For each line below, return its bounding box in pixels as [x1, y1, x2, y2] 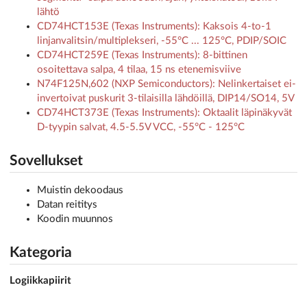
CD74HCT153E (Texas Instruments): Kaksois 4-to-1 [37, 21, 271, 32]
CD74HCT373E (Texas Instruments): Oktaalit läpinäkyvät [37, 107, 292, 118]
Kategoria [10, 245, 72, 260]
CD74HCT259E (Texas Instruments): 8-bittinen [37, 49, 247, 60]
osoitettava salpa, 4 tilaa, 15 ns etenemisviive [37, 64, 241, 75]
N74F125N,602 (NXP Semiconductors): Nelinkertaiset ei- [37, 78, 296, 89]
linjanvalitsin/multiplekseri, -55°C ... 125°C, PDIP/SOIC [37, 35, 286, 46]
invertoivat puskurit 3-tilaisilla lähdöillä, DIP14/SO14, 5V [37, 93, 295, 103]
